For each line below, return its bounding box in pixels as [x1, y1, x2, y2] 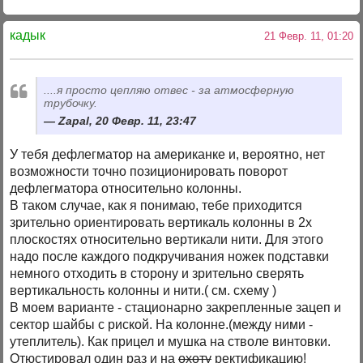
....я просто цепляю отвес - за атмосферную [44, 83, 295, 97]
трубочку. [44, 96, 98, 110]
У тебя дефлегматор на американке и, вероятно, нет [10, 147, 326, 161]
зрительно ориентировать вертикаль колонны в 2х [10, 215, 313, 229]
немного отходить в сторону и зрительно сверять [10, 266, 305, 280]
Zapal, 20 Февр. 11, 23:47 [58, 113, 197, 127]
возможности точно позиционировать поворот [10, 164, 288, 178]
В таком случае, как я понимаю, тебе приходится [10, 198, 303, 212]
